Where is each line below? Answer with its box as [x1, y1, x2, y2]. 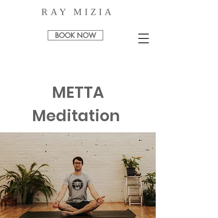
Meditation [32, 105, 124, 127]
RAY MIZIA [41, 7, 114, 17]
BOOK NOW [55, 31, 96, 40]
